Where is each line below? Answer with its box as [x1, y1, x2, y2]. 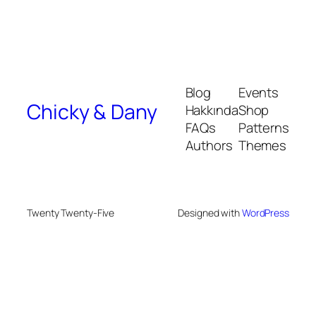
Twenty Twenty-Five [27, 206, 115, 220]
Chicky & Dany [27, 97, 157, 126]
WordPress [241, 206, 289, 220]
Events [238, 83, 279, 102]
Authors [185, 136, 233, 155]
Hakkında [185, 101, 238, 120]
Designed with [178, 206, 242, 220]
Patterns [238, 119, 289, 138]
